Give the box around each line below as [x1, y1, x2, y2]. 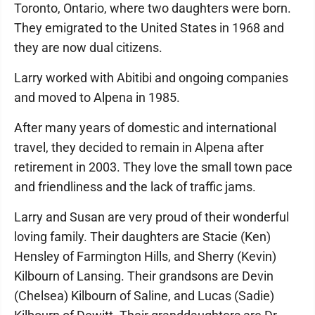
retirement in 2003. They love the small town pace [14, 160, 292, 174]
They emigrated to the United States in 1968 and [14, 20, 284, 35]
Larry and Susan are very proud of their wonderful [14, 210, 289, 224]
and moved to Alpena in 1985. [14, 90, 180, 105]
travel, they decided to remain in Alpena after [14, 140, 264, 155]
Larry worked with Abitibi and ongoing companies [14, 70, 288, 85]
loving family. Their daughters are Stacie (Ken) [14, 229, 271, 244]
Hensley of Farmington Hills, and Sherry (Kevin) [14, 249, 276, 264]
